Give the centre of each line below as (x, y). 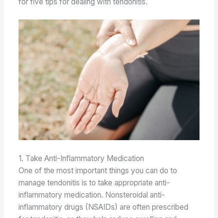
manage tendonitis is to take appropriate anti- (94, 182)
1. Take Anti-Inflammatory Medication (82, 158)
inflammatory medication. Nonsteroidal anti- (92, 195)
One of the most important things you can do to (98, 170)
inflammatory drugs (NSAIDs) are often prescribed (104, 207)
